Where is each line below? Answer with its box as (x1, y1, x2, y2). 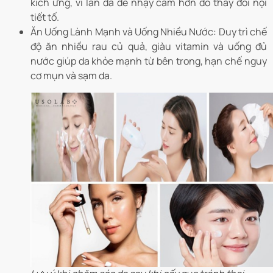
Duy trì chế (218, 25, 268, 39)
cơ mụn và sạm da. (30, 69, 112, 83)
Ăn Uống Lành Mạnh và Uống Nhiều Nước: (30, 25, 219, 39)
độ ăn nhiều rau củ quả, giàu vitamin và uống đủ (30, 40, 267, 54)
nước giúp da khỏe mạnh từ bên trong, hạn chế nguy (30, 54, 267, 68)
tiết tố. (30, 10, 59, 24)
